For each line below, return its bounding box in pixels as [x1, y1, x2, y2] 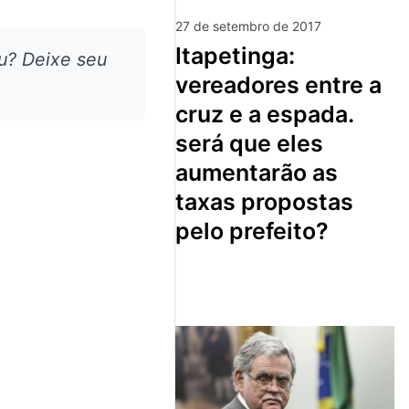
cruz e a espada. [175, 100, 353, 128]
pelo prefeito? [175, 216, 329, 245]
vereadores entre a [175, 70, 382, 99]
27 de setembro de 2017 [175, 17, 321, 34]
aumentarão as [175, 158, 338, 186]
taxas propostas [175, 187, 353, 215]
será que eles [175, 129, 323, 157]
